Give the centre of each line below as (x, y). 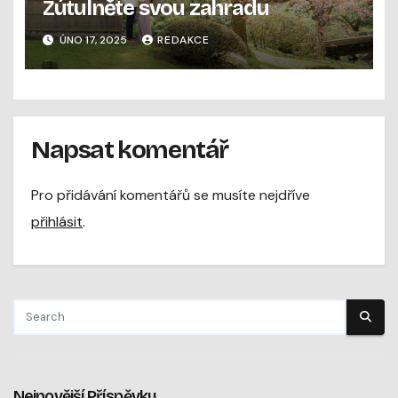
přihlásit (57, 221)
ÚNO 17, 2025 (93, 40)
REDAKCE (183, 40)
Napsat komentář (130, 151)
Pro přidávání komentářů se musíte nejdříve (171, 195)
